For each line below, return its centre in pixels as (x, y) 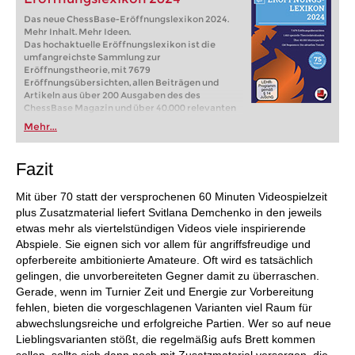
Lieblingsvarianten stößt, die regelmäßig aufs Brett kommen (166, 340)
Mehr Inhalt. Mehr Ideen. (77, 32)
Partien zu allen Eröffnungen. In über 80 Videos (128, 121)
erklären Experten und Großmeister (103, 134)
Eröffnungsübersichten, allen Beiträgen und (121, 83)
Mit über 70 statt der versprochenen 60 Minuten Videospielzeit (172, 197)
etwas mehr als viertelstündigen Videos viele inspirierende (161, 229)
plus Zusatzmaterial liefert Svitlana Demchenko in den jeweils (169, 213)
